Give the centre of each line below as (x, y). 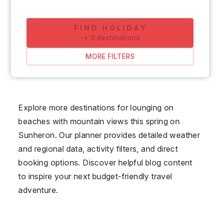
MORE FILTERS (110, 56)
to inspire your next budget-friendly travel (95, 176)
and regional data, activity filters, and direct (98, 149)
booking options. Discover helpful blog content (105, 162)
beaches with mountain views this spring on (99, 121)
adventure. (38, 190)
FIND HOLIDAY (111, 27)
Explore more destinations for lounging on (96, 107)
